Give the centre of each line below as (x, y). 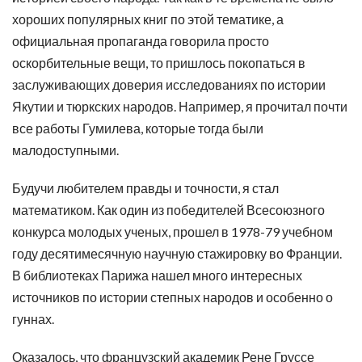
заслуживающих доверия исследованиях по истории (169, 84)
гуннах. (33, 319)
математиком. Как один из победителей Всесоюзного (168, 210)
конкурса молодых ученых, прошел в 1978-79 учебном (173, 232)
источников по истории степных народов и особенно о (173, 297)
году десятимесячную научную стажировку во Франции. (177, 253)
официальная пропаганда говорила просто (141, 41)
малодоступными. (65, 150)
